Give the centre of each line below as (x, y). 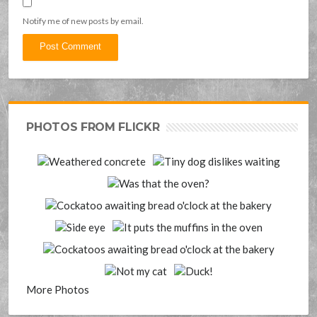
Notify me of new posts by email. (83, 21)
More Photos (58, 289)
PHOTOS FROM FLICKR (93, 127)
